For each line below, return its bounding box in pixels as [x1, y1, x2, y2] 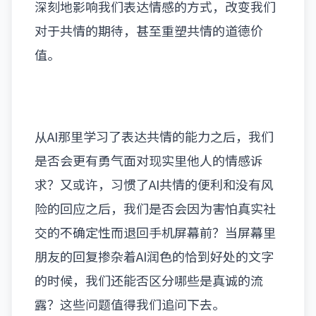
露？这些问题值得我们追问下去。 [35, 295, 225, 314]
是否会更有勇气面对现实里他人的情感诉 [35, 151, 263, 170]
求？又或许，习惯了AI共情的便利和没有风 [35, 175, 274, 194]
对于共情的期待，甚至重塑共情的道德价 [35, 21, 263, 40]
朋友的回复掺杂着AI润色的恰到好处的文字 [35, 247, 274, 266]
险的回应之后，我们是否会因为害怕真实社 [35, 199, 276, 218]
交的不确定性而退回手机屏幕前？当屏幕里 [35, 223, 276, 242]
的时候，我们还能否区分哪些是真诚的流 [35, 271, 263, 290]
